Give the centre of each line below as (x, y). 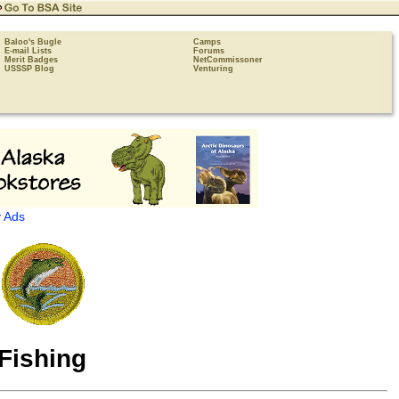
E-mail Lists (28, 51)
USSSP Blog (29, 69)
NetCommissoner (228, 60)
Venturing (213, 69)
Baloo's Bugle (33, 42)
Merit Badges (31, 60)
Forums (209, 51)
